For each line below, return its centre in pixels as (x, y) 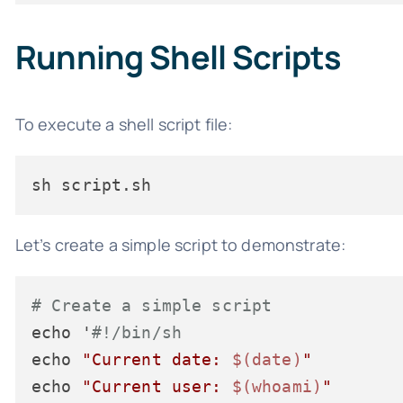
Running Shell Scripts (178, 57)
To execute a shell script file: (124, 124)
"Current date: (157, 359)
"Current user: (157, 386)
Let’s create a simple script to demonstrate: (180, 244)
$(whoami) (277, 386)
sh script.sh (91, 184)
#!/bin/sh (136, 332)
